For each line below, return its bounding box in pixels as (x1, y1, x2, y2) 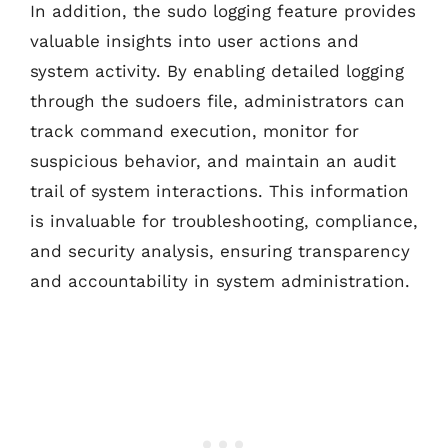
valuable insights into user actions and (30, 30, 359, 51)
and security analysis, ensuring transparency (30, 240, 410, 261)
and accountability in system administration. (30, 270, 410, 291)
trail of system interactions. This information (30, 180, 409, 201)
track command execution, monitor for (30, 120, 359, 141)
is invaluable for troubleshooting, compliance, (30, 210, 418, 231)
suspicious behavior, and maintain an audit (30, 150, 396, 171)
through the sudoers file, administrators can (30, 90, 405, 111)
